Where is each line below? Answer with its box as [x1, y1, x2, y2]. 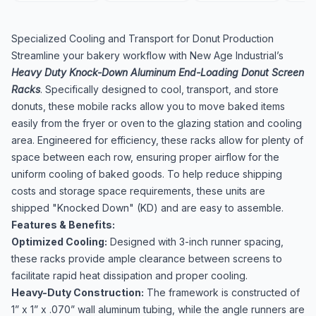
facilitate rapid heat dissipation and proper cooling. [11, 269, 248, 281]
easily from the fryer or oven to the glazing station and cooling [11, 117, 302, 129]
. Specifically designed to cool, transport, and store [40, 83, 279, 95]
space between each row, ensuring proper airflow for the [11, 151, 279, 163]
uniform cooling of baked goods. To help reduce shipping [11, 168, 282, 180]
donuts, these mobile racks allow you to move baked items [11, 100, 285, 112]
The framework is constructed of [144, 286, 300, 298]
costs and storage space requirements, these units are [11, 185, 265, 197]
